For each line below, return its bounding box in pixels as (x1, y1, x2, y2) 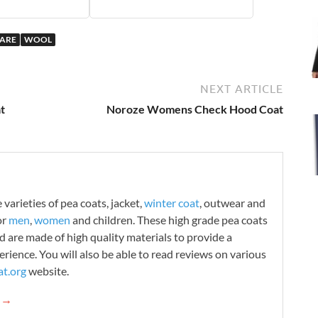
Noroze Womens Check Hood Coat (106, 102, 283, 116)
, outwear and (199, 195, 265, 209)
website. (26, 263, 69, 278)
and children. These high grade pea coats (70, 212, 268, 226)
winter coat (144, 195, 199, 209)
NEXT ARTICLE (200, 82, 283, 95)
